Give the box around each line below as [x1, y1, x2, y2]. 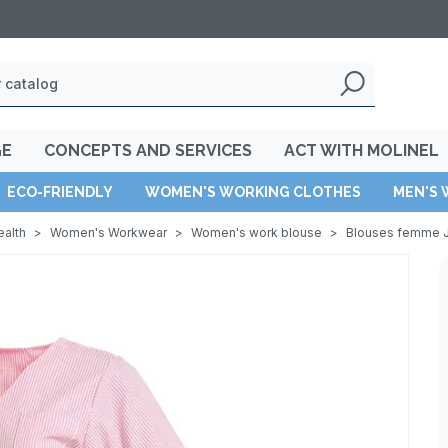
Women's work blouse [191, 225, 322, 240]
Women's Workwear [50, 225, 167, 240]
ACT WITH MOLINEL [284, 141, 439, 160]
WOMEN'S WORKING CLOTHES [145, 184, 361, 200]
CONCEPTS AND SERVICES [44, 141, 252, 160]
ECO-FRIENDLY [7, 184, 113, 200]
